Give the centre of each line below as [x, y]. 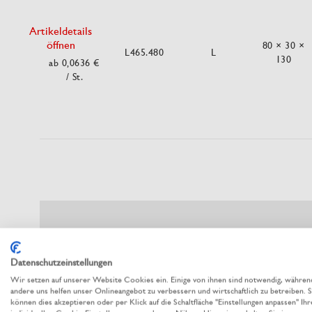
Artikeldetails [61, 31]
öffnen [61, 45]
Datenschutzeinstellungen [61, 262]
